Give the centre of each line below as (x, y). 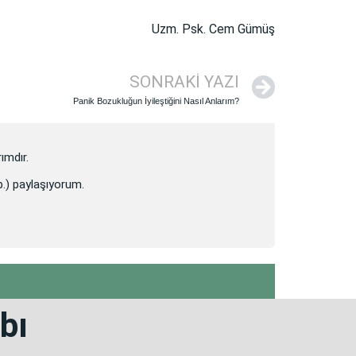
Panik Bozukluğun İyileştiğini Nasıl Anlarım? (156, 101)
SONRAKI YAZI (184, 81)
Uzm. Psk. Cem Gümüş (213, 29)
